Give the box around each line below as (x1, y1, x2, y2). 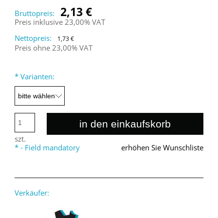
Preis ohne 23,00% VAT (15, 43, 92, 53)
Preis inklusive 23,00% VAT (15, 17, 105, 27)
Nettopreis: (15, 33, 52, 43)
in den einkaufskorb (79, 118, 171, 129)
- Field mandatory (18, 143, 80, 153)
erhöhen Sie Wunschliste (121, 143, 203, 153)
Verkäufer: (15, 187, 49, 198)
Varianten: (18, 72, 54, 82)
